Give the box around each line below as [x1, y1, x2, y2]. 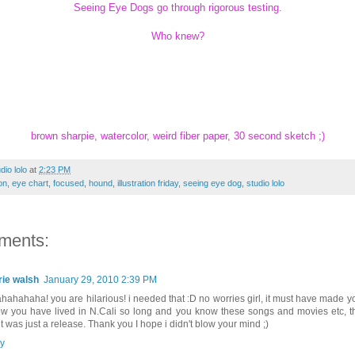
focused [53, 177, 84, 188]
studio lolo [246, 177, 284, 188]
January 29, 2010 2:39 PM [44, 273, 157, 285]
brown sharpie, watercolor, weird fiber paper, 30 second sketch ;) [30, 129, 325, 142]
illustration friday [117, 177, 178, 188]
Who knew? [151, 29, 204, 42]
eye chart [12, 177, 48, 188]
